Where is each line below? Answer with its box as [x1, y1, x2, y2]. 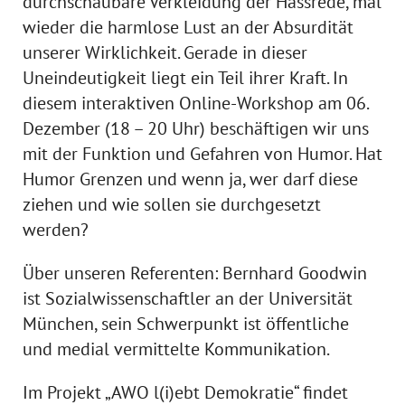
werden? [23, 218, 89, 241]
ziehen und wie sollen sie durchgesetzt [23, 193, 321, 216]
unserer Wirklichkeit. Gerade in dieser [23, 41, 307, 64]
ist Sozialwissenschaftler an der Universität [23, 287, 353, 310]
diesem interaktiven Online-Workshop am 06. [23, 91, 368, 115]
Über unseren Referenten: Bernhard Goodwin [23, 261, 367, 285]
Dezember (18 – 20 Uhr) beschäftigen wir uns [23, 117, 369, 140]
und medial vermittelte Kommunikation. [23, 337, 330, 361]
